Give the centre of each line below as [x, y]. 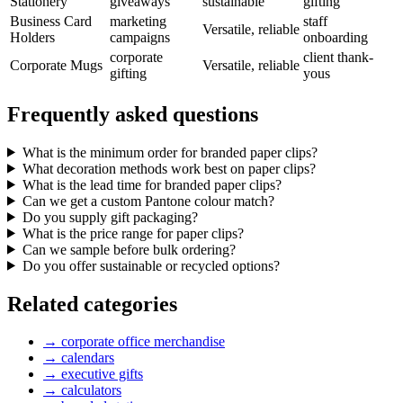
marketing [138, 21]
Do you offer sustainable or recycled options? [151, 265]
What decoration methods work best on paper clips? [169, 168]
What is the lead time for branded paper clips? [152, 184]
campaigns [140, 37]
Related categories [92, 304]
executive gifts [102, 374]
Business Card [51, 21]
